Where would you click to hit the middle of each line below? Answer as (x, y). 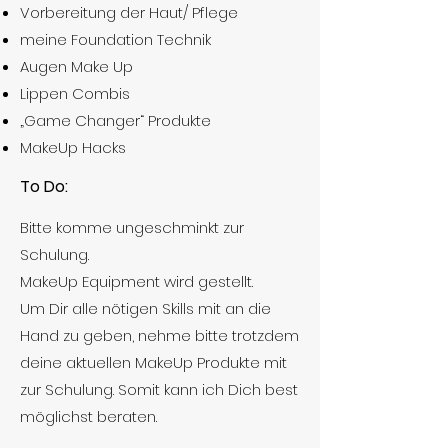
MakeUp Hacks (73, 147)
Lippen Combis (75, 93)
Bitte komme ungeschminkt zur (132, 227)
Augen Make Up (76, 66)
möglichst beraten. (88, 416)
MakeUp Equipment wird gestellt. (136, 281)
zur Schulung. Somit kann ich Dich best (159, 389)
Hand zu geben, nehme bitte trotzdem (159, 335)
